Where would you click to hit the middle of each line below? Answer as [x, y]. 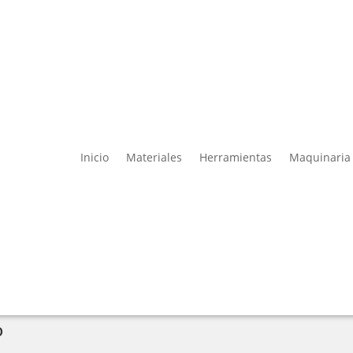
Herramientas [236, 157]
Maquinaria [320, 157]
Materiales [154, 157]
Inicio [95, 157]
